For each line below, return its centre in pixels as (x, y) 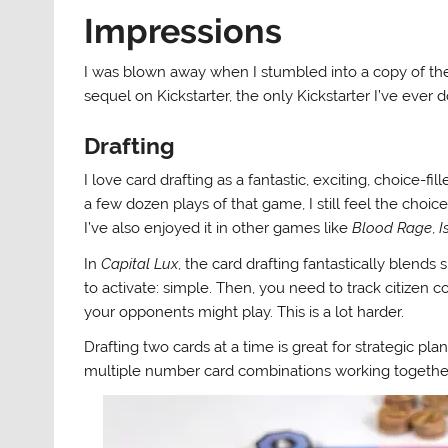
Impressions (183, 31)
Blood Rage (392, 228)
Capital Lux (140, 263)
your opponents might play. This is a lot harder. (244, 311)
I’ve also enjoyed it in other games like (218, 228)
